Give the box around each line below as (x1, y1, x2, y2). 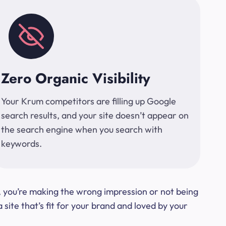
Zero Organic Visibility (1, 68, 150, 89)
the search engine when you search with (1, 124, 162, 135)
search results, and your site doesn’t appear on (1, 109, 189, 121)
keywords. (1, 138, 42, 149)
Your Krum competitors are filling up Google (1, 95, 176, 107)
